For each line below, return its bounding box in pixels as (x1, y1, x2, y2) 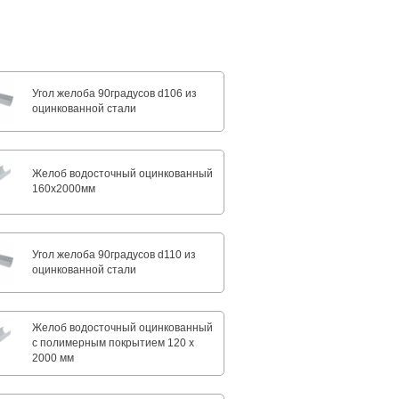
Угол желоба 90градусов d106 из (32, 86, 198, 100)
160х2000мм (32, 183, 96, 196)
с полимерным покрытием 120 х (32, 337, 195, 350)
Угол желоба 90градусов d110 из (32, 248, 197, 261)
